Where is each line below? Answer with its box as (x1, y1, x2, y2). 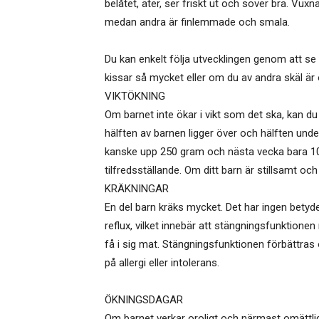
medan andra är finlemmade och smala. (105, 16, 290, 29)
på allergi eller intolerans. (105, 256, 219, 270)
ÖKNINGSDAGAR (105, 293, 183, 307)
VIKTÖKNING (105, 90, 165, 103)
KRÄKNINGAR (105, 182, 169, 196)
